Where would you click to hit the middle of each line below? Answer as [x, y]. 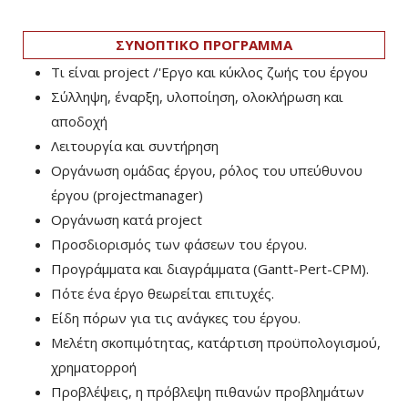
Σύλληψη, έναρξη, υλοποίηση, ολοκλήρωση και [197, 97]
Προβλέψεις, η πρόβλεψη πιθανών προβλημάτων [208, 392]
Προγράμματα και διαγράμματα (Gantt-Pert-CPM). [210, 269]
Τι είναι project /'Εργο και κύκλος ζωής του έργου [209, 72]
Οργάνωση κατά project [127, 220]
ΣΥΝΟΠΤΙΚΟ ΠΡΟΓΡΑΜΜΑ [204, 45]
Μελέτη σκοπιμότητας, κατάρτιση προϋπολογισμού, [216, 343]
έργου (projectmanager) [127, 195]
